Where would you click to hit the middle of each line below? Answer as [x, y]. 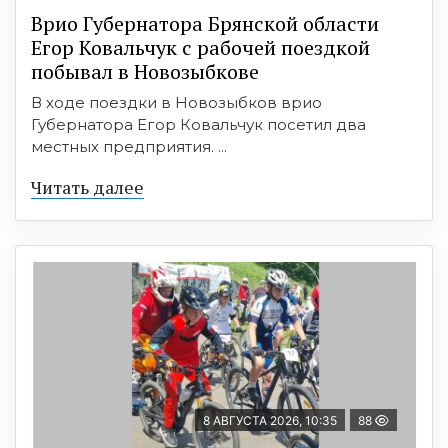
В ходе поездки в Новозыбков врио [176, 102]
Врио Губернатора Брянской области [205, 23]
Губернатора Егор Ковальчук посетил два [198, 124]
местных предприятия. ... [129, 146]
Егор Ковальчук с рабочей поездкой [200, 47]
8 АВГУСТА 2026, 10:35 [270, 420]
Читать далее [87, 186]
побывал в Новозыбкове [145, 71]
